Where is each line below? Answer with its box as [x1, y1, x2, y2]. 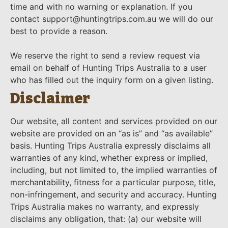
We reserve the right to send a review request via [10, 50, 200, 61]
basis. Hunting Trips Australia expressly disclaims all [10, 140, 211, 151]
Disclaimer [10, 90, 90, 107]
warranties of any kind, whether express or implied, [10, 153, 208, 163]
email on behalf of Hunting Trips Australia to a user [10, 63, 207, 73]
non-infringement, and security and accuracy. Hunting [10, 189, 217, 200]
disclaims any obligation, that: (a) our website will [10, 214, 202, 224]
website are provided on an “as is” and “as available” [10, 128, 213, 139]
